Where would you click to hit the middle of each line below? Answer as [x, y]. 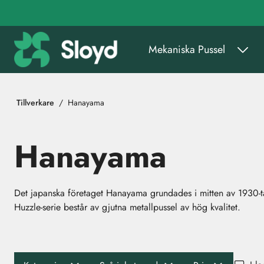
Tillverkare [35, 102]
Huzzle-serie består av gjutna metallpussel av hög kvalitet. [127, 207]
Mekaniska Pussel [187, 49]
